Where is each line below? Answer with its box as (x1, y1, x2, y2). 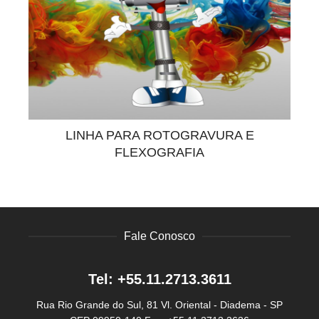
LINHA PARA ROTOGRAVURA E (65, 128, 254, 143)
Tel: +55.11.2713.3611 (88, 271, 231, 288)
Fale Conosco (124, 230, 195, 243)
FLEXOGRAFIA (115, 145, 204, 160)
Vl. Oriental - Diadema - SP (161, 299, 283, 311)
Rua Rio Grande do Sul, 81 (36, 299, 158, 311)
